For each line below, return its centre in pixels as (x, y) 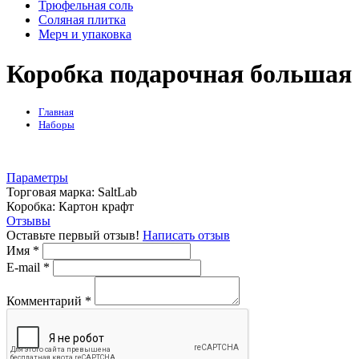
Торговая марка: (52, 192)
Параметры (37, 178)
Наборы (56, 125)
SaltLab (117, 192)
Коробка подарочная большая (179, 73)
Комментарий (46, 301)
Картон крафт (96, 207)
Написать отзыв (186, 236)
